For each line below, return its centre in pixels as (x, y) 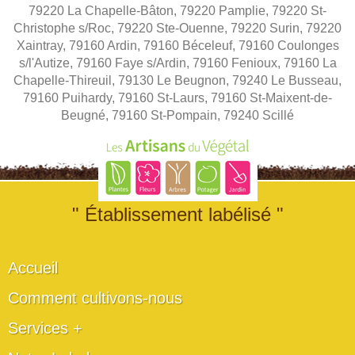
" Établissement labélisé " (177, 214)
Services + (45, 328)
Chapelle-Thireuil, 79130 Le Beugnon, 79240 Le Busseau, (177, 80)
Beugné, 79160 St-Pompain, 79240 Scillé (177, 115)
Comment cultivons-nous (95, 298)
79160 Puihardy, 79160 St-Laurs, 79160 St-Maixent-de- (177, 97)
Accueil (33, 267)
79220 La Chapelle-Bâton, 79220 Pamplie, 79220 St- (177, 10)
